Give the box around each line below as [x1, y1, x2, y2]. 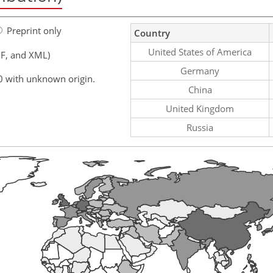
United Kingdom [166, 102, 234, 115]
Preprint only [7, 24, 62, 37]
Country [134, 26, 170, 39]
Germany [180, 64, 219, 77]
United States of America [148, 45, 252, 58]
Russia [186, 121, 213, 133]
